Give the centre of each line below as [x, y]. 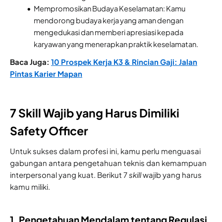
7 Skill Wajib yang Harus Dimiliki [95, 112]
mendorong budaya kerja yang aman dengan [109, 20]
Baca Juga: [30, 61]
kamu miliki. [30, 186]
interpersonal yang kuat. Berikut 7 [69, 174]
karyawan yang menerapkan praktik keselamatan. [116, 44]
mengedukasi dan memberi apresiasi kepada [109, 32]
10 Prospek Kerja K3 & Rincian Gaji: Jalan [124, 61]
